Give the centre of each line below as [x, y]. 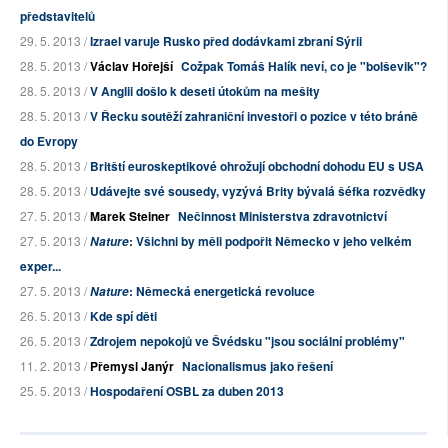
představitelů [57, 16]
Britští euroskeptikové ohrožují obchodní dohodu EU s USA [257, 166]
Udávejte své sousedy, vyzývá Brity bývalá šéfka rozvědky [258, 191]
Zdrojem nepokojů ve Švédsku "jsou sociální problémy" [247, 341]
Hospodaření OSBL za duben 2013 [187, 391]
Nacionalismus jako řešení [257, 366]
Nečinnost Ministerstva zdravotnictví [282, 216]
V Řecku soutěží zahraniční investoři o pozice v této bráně [254, 116]
